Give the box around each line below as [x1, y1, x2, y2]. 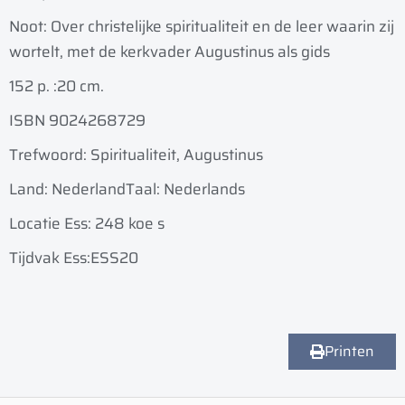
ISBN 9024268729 [9, 108, 146, 133]
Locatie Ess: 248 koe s [9, 212, 165, 236]
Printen [325, 340, 374, 363]
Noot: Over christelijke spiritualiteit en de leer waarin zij [9, 14, 394, 39]
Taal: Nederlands [126, 177, 245, 202]
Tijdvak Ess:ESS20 [9, 246, 138, 270]
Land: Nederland [9, 177, 126, 202]
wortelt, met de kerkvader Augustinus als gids [9, 40, 330, 64]
